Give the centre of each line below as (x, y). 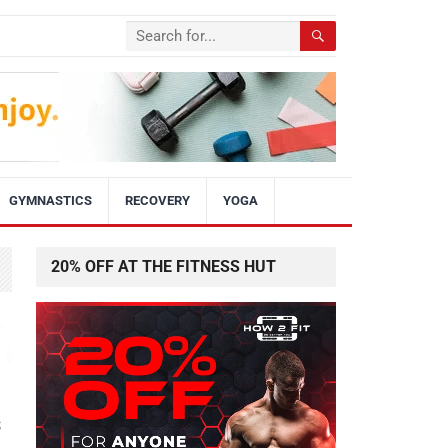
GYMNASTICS (50, 200)
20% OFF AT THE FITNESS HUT (163, 266)
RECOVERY (157, 200)
